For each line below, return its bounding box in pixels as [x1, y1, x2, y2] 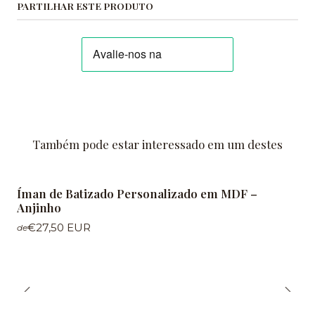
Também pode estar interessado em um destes [32, 136, 283, 152]
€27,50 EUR [27, 221, 91, 235]
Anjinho [17, 200, 61, 215]
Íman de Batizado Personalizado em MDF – [17, 186, 257, 201]
